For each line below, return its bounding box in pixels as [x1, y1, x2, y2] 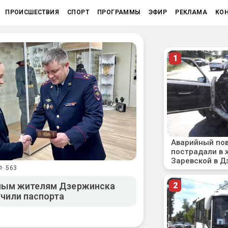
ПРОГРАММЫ [97, 9, 140, 16]
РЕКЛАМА [175, 9, 207, 16]
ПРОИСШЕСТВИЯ [5, 9, 59, 16]
